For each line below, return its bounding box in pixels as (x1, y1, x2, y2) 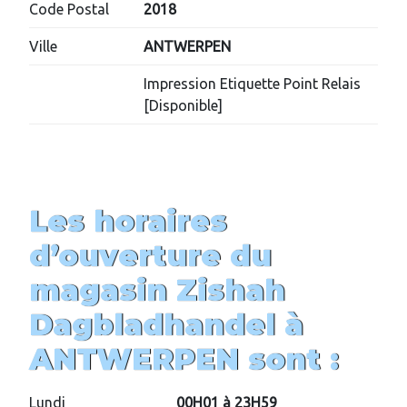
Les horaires (29, 203, 227, 240)
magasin (29, 273, 176, 309)
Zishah (176, 273, 285, 309)
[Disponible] (144, 97, 223, 114)
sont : (248, 342, 339, 378)
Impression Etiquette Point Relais (144, 75, 361, 93)
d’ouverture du (29, 238, 272, 274)
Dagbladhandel (29, 307, 275, 343)
